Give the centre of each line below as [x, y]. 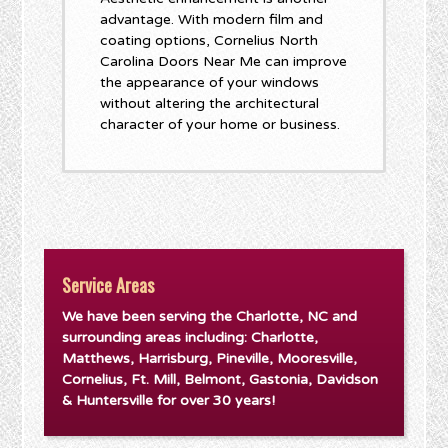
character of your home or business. [220, 125]
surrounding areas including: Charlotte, [190, 338]
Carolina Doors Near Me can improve [224, 62]
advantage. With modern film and [212, 20]
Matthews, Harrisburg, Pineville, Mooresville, [210, 359]
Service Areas [108, 285]
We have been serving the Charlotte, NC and [210, 317]
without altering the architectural [210, 104]
